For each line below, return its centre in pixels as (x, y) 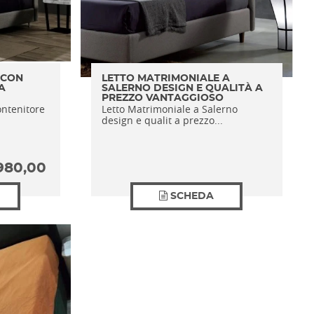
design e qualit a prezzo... (162, 120)
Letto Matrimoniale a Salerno (170, 109)
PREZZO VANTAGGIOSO (163, 98)
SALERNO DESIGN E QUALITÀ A (182, 88)
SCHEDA (192, 196)
